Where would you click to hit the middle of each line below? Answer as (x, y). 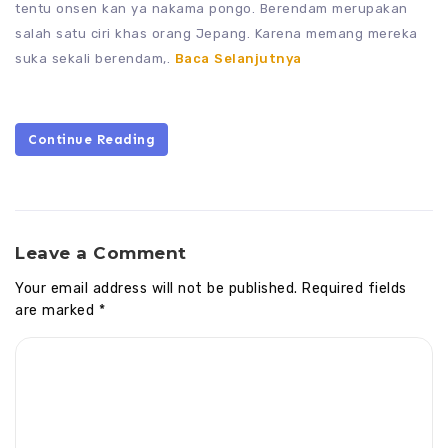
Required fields (352, 289)
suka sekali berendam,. (95, 59)
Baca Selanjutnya (238, 59)
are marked (57, 311)
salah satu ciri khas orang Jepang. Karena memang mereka (216, 34)
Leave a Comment (103, 253)
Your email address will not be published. (156, 289)
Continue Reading (91, 140)
